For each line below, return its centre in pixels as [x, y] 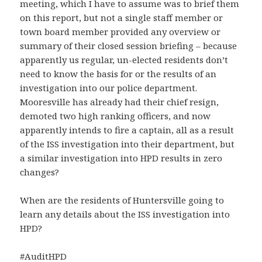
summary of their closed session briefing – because [129, 46]
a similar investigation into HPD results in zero [121, 158]
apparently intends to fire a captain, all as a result [127, 130]
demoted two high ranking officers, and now [116, 116]
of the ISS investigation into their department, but [127, 144]
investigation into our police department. [109, 88]
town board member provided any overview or [120, 32]
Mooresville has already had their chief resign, [120, 102]
